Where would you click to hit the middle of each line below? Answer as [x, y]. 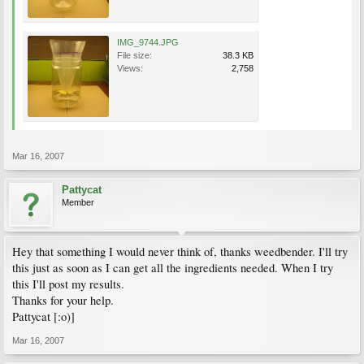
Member [78, 202]
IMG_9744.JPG [148, 42]
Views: [130, 68]
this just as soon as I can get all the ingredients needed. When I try [173, 268]
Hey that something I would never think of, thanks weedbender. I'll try [180, 251]
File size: [134, 55]
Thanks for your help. [63, 300]
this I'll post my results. [68, 284]
